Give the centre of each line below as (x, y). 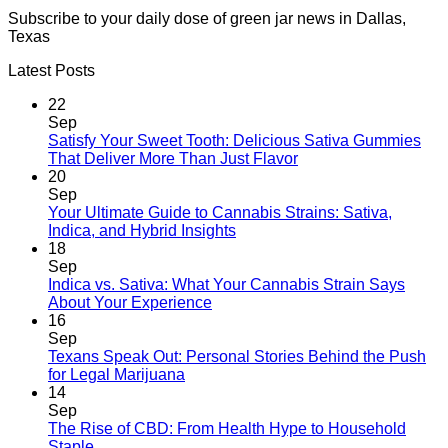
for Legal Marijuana (116, 375)
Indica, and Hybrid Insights (142, 231)
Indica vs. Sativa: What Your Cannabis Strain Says (226, 285)
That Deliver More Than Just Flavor (173, 159)
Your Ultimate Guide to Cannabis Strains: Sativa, (220, 213)
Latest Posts (51, 71)
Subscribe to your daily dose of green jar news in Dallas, (207, 19)
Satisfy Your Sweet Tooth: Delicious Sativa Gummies (234, 141)
